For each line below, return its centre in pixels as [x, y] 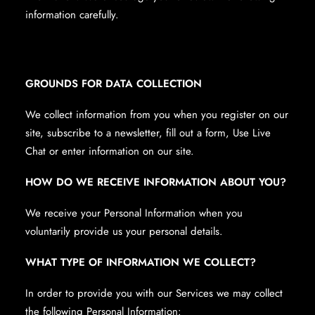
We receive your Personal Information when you [134, 213]
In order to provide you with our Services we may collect [154, 293]
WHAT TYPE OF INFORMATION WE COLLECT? [141, 262]
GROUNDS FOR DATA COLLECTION [114, 84]
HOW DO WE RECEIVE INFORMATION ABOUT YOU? [156, 182]
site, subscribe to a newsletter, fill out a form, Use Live [148, 133]
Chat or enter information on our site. [110, 151]
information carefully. [72, 15]
